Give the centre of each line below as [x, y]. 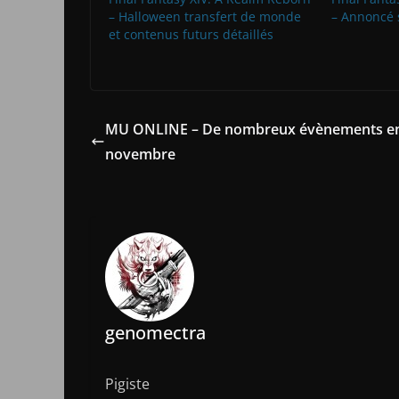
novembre [140, 155]
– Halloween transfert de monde [205, 17]
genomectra [155, 332]
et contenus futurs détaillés [191, 35]
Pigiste [127, 383]
